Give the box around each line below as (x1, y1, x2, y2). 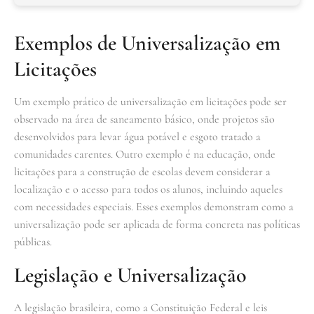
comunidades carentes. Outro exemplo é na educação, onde (14, 146, 275, 161)
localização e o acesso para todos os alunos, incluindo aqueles (14, 182, 282, 196)
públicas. (14, 234, 52, 249)
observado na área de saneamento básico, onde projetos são (14, 111, 275, 126)
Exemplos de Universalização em (14, 29, 280, 56)
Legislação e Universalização (14, 261, 247, 288)
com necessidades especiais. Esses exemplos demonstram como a (14, 199, 294, 214)
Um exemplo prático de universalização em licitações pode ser (14, 94, 287, 109)
